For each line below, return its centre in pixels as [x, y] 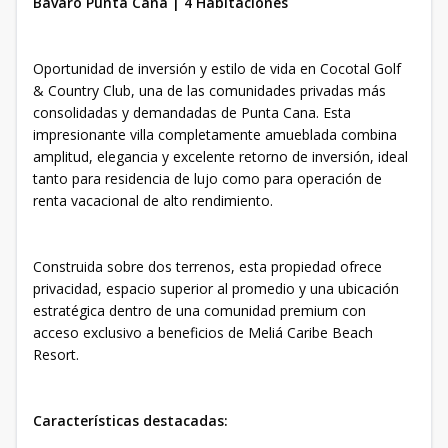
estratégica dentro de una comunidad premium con [199, 310]
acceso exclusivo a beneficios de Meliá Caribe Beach [203, 332]
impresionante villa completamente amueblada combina [215, 134]
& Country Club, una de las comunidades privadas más [209, 90]
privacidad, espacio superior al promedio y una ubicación [216, 288]
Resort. [56, 354]
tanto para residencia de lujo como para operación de [207, 178]
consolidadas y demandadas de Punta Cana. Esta [192, 112]
